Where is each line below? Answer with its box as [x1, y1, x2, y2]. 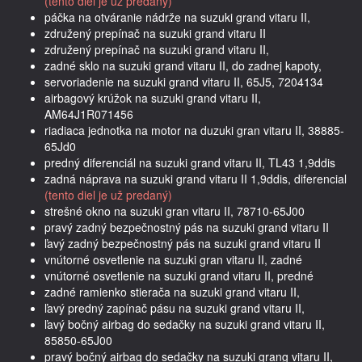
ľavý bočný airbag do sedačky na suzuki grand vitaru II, [44, 315, 325, 332]
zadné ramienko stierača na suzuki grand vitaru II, [44, 283, 300, 300]
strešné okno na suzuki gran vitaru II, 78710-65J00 [44, 202, 305, 219]
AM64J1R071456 [44, 105, 133, 122]
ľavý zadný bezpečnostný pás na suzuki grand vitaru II [44, 234, 321, 251]
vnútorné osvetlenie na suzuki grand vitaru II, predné [44, 267, 314, 284]
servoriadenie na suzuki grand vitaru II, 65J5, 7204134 [44, 73, 323, 90]
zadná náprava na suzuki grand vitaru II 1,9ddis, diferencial [44, 170, 347, 187]
